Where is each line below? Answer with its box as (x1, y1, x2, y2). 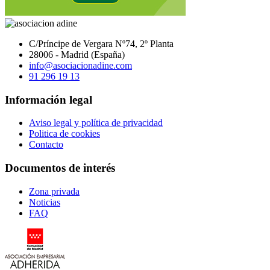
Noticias (29, 196, 60, 207)
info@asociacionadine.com (29, 60, 132, 71)
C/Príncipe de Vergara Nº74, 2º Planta (29, 38, 174, 49)
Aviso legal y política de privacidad (29, 118, 163, 128)
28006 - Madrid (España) (29, 49, 125, 60)
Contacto (29, 139, 63, 150)
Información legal (5, 93, 92, 106)
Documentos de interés (5, 162, 115, 175)
